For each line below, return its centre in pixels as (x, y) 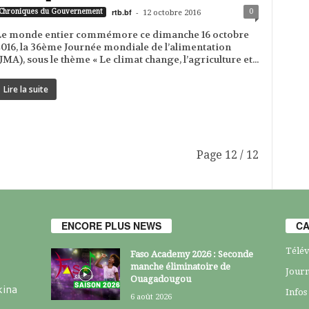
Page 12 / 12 (227, 155)
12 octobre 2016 (171, 13)
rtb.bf (121, 12)
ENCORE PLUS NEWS (111, 226)
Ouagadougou (160, 279)
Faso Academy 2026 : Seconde (191, 255)
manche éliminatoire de (180, 267)
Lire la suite (26, 89)
